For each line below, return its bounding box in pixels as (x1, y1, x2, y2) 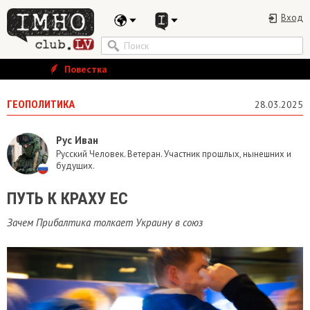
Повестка (62, 63, 107, 75)
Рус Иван (56, 134, 98, 147)
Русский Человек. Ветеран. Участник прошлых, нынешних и (56, 148, 291, 160)
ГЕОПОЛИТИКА (7, 98, 75, 111)
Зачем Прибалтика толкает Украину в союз (7, 216, 203, 229)
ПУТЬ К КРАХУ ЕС (7, 189, 128, 208)
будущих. (56, 160, 95, 172)
